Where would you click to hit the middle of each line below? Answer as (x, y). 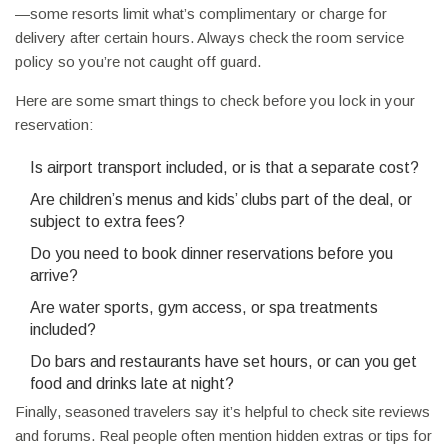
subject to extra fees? (107, 222)
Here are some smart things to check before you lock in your (215, 101)
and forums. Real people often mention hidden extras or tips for (223, 436)
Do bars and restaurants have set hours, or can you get (223, 362)
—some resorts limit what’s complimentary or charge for (201, 14)
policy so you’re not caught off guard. (138, 62)
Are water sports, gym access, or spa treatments (204, 308)
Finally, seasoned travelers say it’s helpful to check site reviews (222, 412)
